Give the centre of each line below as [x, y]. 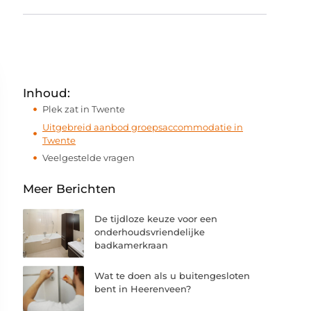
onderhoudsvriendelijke [150, 232]
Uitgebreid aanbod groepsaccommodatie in [143, 127]
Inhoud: [47, 93]
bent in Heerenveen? [143, 288]
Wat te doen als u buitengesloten [173, 275]
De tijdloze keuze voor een [156, 218]
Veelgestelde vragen [89, 158]
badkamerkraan [132, 245]
